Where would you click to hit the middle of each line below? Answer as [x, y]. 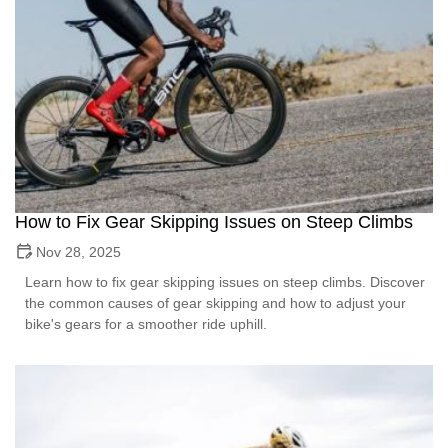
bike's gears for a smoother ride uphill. [146, 323]
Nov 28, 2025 [78, 251]
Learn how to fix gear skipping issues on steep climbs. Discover [225, 281]
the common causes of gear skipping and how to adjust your [215, 302]
